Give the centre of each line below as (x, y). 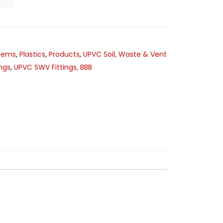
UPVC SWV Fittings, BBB (53, 67)
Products (64, 54)
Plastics (32, 54)
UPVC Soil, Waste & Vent (125, 54)
